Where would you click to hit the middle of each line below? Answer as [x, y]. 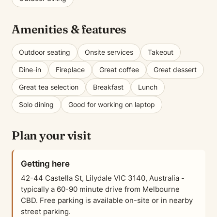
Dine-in [30, 70]
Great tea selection [49, 87]
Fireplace [70, 70]
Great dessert [175, 70]
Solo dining [36, 104]
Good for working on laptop [112, 104]
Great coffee [119, 70]
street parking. [46, 211]
